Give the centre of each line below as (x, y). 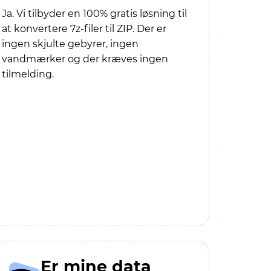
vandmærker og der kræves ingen (85, 59)
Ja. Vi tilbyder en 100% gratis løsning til (94, 14)
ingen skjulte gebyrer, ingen (70, 44)
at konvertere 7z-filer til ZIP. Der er (84, 29)
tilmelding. (28, 74)
